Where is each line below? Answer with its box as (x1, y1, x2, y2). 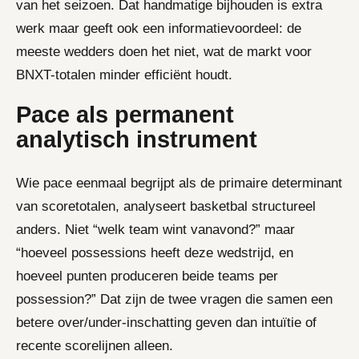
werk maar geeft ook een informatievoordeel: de (16, 20, 301, 36)
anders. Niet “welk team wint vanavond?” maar (16, 221, 295, 237)
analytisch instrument (16, 126, 257, 152)
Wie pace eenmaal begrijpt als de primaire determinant (16, 175, 342, 191)
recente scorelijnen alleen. (16, 337, 173, 353)
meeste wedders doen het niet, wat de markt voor (16, 43, 312, 59)
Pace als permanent (16, 101, 234, 127)
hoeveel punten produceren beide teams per (16, 268, 278, 284)
